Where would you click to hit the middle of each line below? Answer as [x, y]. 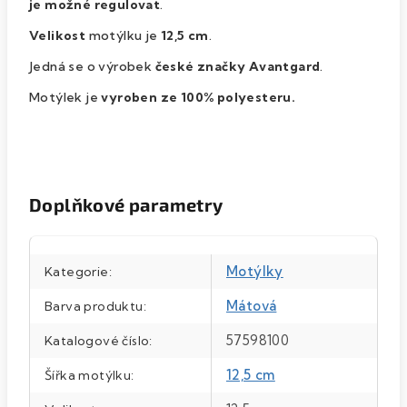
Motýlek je [65, 97]
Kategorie [77, 271]
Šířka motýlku [88, 375]
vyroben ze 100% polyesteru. [199, 97]
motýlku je [124, 35]
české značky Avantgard [236, 66]
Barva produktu [94, 306]
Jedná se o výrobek [91, 66]
